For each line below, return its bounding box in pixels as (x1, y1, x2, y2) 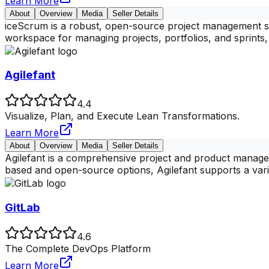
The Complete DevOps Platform (5, 242, 151, 255)
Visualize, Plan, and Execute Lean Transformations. (5, 110, 240, 122)
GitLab (5, 200, 40, 214)
